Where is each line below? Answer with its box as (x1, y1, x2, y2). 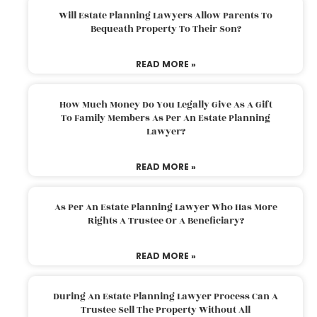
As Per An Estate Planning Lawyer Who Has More (54, 200, 277, 214)
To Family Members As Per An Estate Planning (61, 110, 270, 125)
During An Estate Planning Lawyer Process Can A (53, 289, 278, 304)
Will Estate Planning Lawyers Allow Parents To (59, 8, 272, 23)
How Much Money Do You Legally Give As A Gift (59, 97, 272, 112)
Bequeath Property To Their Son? (90, 21, 241, 36)
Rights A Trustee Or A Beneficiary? (87, 213, 244, 228)
